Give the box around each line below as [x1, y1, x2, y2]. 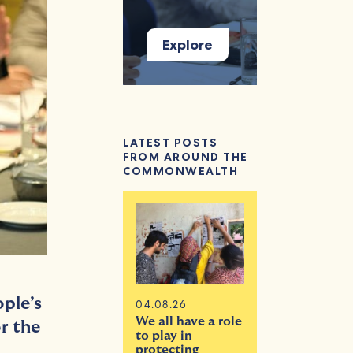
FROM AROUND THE [123, 150, 248, 164]
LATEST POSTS [123, 136, 218, 150]
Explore [162, 36, 214, 54]
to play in [136, 329, 193, 343]
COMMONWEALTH [123, 164, 239, 178]
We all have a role [136, 315, 243, 329]
